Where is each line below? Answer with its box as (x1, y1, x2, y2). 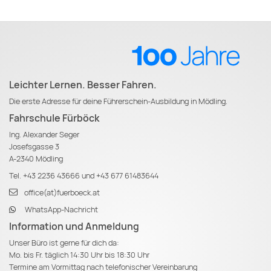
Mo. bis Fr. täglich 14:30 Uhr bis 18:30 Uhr (9, 249, 149, 260)
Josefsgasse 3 (9, 141, 59, 152)
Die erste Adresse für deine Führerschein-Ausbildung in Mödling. (9, 96, 227, 106)
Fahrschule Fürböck (9, 111, 99, 125)
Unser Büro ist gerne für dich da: (9, 237, 121, 248)
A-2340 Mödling (9, 153, 63, 164)
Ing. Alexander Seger (9, 129, 79, 140)
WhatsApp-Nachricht (24, 204, 98, 215)
